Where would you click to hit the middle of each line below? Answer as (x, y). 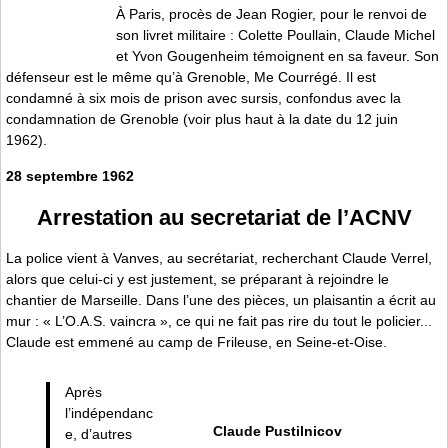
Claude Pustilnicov (277, 430)
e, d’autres (98, 434)
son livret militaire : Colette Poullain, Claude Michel (275, 35)
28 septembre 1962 (70, 175)
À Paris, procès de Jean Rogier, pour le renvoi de (271, 14)
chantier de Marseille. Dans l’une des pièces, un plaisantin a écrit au (221, 300)
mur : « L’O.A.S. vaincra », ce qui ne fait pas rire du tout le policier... (219, 321)
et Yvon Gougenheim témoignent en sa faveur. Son (277, 56)
